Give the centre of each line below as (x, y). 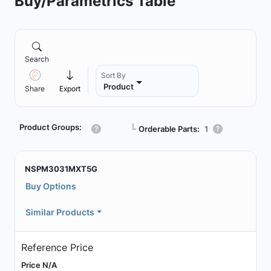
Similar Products (60, 212)
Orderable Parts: (169, 129)
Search (37, 59)
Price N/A (39, 265)
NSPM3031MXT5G (61, 169)
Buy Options (51, 186)
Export (70, 89)
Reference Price (57, 247)
